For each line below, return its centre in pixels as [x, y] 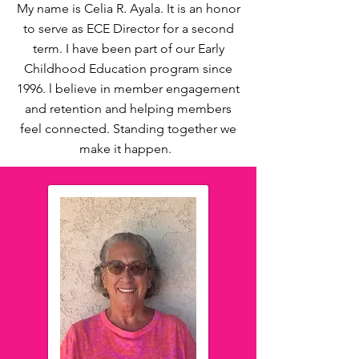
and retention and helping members [128, 109]
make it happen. [128, 149]
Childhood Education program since [128, 69]
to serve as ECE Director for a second [128, 28]
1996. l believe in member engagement [128, 89]
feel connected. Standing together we [128, 129]
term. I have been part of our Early [128, 48]
